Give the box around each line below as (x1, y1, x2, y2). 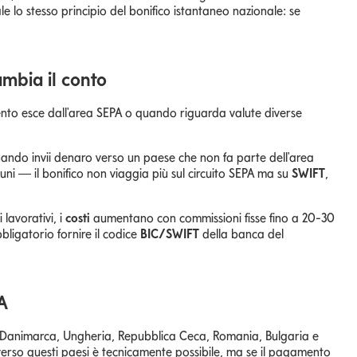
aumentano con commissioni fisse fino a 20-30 (90, 210, 335, 226)
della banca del (199, 226, 284, 241)
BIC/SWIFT (140, 226, 199, 241)
